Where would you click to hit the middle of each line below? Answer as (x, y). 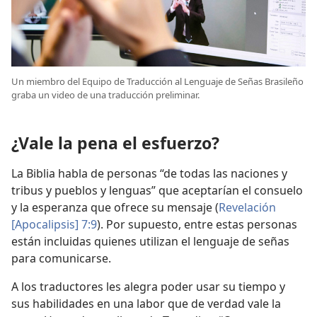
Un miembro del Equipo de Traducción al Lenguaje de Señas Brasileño (157, 81)
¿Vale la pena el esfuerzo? (115, 143)
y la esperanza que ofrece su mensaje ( (115, 207)
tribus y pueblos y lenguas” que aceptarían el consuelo (157, 190)
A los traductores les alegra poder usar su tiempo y (148, 286)
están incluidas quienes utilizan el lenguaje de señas (150, 241)
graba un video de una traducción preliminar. (105, 94)
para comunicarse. (61, 258)
